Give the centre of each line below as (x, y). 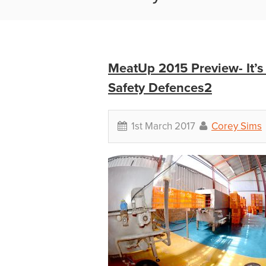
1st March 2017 (163, 126)
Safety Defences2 (160, 88)
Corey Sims (237, 126)
